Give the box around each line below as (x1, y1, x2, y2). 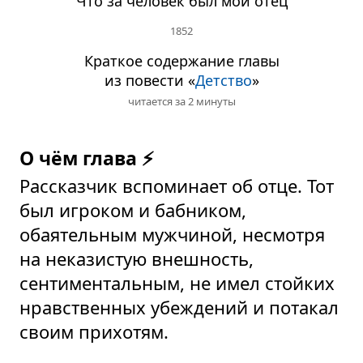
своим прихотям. (19, 319, 169, 344)
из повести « (104, 70, 195, 90)
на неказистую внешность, (19, 246, 254, 271)
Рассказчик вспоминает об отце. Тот (19, 173, 334, 198)
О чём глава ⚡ (19, 145, 154, 171)
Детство (194, 70, 252, 90)
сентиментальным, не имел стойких (19, 271, 335, 295)
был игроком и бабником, (19, 198, 246, 222)
